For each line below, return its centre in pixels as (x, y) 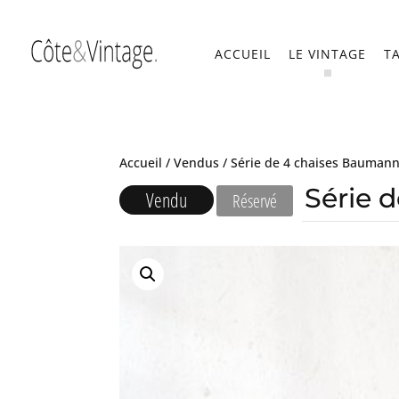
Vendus (197, 163)
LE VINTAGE (327, 54)
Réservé (255, 201)
